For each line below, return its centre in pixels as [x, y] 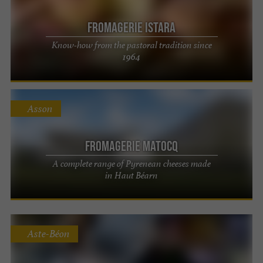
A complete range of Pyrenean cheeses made [131, 163]
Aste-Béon [48, 234]
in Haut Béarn [131, 175]
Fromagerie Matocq [131, 146]
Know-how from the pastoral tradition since [131, 45]
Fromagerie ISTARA [131, 28]
